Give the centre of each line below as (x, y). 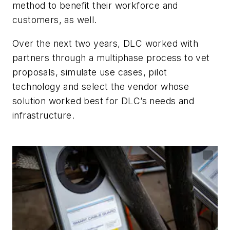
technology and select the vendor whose (101, 86)
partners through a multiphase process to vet (111, 57)
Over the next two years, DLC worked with (105, 43)
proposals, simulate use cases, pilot (90, 72)
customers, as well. (55, 20)
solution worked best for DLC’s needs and (103, 101)
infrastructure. (44, 115)
